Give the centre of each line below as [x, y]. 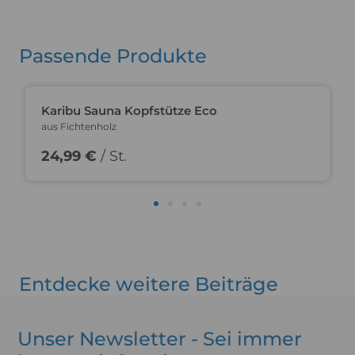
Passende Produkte [113, 56]
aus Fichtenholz [79, 127]
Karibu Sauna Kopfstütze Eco [129, 111]
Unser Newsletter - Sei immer [160, 339]
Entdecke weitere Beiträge [149, 284]
